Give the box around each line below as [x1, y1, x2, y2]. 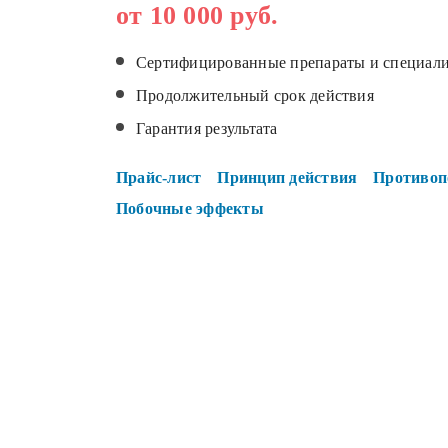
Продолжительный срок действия [136, 86, 374, 104]
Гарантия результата [136, 119, 278, 137]
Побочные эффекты [116, 199, 264, 217]
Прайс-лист [116, 168, 202, 186]
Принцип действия [217, 168, 358, 186]
